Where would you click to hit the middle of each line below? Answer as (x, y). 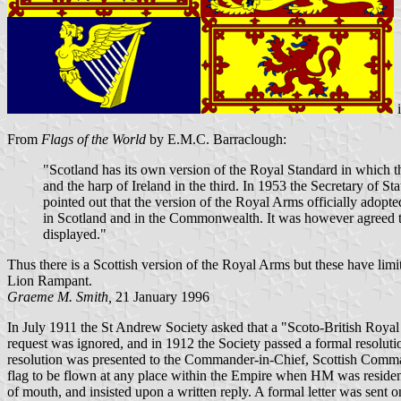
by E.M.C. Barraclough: (216, 140)
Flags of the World (94, 140)
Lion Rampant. (50, 281)
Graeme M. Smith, (60, 297)
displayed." (75, 235)
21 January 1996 (161, 297)
